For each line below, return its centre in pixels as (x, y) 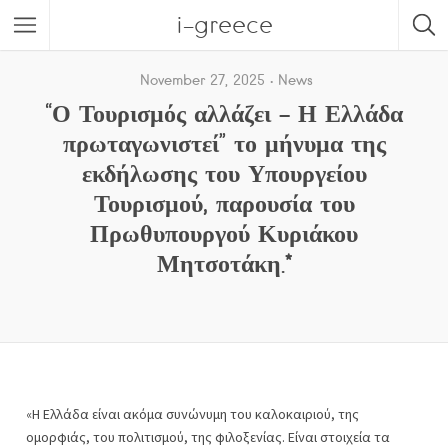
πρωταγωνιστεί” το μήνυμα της (224, 143)
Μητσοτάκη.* (224, 263)
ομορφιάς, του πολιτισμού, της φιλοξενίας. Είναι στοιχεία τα (208, 437)
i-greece (224, 24)
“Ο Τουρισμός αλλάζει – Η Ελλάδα (224, 113)
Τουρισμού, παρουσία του (224, 203)
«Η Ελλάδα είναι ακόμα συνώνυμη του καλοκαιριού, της (192, 414)
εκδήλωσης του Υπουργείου (224, 173)
